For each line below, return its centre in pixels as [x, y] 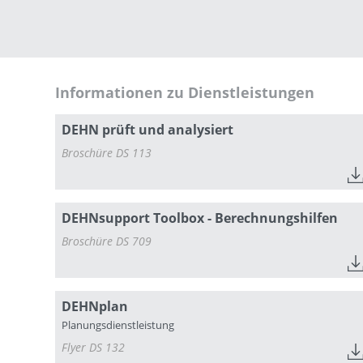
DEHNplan [95, 307]
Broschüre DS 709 [107, 241]
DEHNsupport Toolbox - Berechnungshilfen [200, 218]
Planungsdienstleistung [118, 325]
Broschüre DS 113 [107, 153]
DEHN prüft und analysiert [147, 130]
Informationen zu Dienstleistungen [185, 93]
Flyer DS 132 [93, 348]
